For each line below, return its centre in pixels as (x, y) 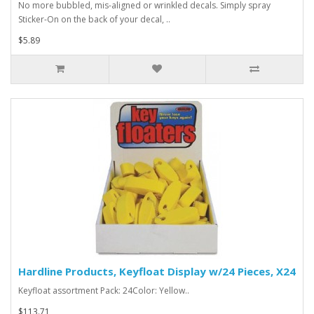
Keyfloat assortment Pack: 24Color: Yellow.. (104, 291)
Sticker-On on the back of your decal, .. (94, 20)
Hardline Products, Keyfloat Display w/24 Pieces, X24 (157, 272)
